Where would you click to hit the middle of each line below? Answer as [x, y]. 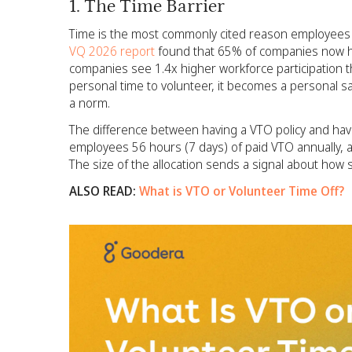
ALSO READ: [104, 191]
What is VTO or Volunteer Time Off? [242, 191]
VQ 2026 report [112, 51]
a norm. [90, 103]
